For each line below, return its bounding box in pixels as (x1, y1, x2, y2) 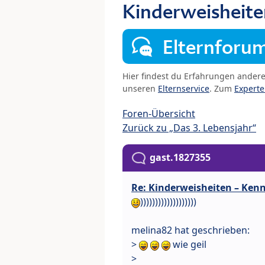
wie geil (170, 238, 206, 251)
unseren (122, 83, 158, 95)
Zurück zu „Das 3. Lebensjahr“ (122, 121, 256, 135)
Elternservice (158, 83, 209, 95)
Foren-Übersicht (122, 107, 195, 121)
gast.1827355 (150, 151, 211, 164)
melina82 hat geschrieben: (131, 224, 250, 237)
